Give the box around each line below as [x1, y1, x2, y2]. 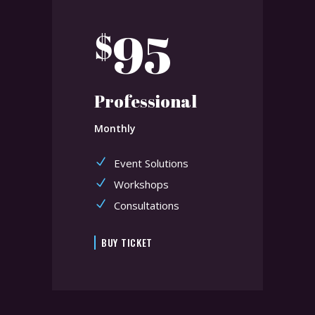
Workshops [114, 176, 169, 191]
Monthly [94, 121, 136, 135]
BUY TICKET [101, 235, 153, 250]
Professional [94, 89, 197, 112]
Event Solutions [114, 155, 188, 170]
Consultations [114, 198, 179, 212]
